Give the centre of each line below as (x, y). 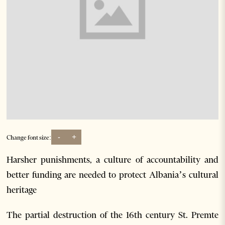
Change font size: (29, 137)
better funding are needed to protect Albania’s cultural (113, 175)
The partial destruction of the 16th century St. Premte (113, 215)
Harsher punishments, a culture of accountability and (113, 160)
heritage (22, 190)
